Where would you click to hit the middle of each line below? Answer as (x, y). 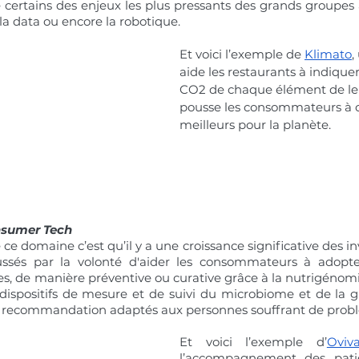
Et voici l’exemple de (242, 54)
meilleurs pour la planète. (255, 125)
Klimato (328, 54)
